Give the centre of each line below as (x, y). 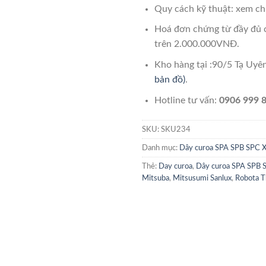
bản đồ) (170, 80)
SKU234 (176, 130)
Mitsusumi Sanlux (202, 178)
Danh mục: (161, 148)
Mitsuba (156, 178)
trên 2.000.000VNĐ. (197, 44)
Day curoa (175, 167)
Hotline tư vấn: (186, 100)
